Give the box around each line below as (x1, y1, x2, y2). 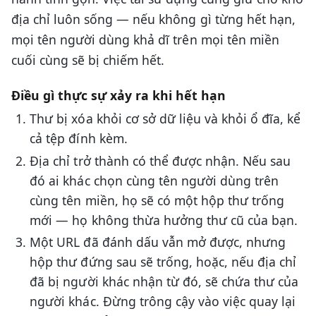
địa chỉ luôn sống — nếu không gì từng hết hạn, (11, 10, 296, 28)
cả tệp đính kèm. (30, 130, 128, 147)
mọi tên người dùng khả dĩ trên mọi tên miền (11, 30, 279, 48)
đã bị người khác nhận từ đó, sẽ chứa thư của (30, 273, 299, 291)
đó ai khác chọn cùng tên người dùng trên (30, 171, 279, 189)
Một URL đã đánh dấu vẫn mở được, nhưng (30, 233, 286, 251)
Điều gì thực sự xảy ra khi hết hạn (11, 86, 226, 104)
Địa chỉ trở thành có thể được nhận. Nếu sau (30, 152, 291, 169)
